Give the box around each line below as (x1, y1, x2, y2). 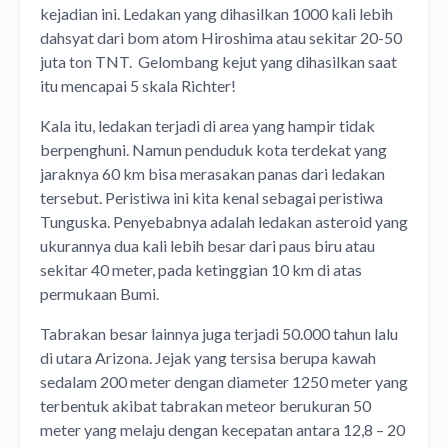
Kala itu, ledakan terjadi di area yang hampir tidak (40, 116, 375, 136)
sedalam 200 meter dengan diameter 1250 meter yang (40, 372, 408, 392)
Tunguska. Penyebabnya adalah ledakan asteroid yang (40, 212, 408, 232)
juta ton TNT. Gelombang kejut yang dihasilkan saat (40, 52, 397, 72)
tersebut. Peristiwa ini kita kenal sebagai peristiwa (40, 188, 383, 208)
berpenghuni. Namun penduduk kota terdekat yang (40, 140, 387, 160)
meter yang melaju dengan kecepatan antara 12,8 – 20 (40, 420, 405, 440)
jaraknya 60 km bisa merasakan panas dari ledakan (40, 164, 385, 184)
